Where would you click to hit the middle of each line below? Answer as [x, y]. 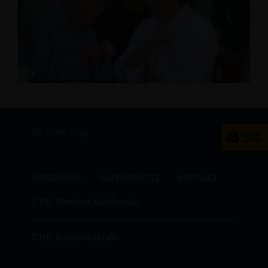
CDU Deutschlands [75, 237]
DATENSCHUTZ [129, 178]
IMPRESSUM [57, 178]
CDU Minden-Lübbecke [86, 201]
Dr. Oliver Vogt [60, 132]
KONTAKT [197, 178]
